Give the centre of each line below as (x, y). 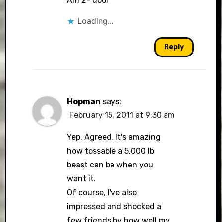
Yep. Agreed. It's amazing (113, 137)
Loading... (95, 21)
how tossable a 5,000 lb (110, 151)
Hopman (83, 101)
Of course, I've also (102, 193)
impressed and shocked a (114, 206)
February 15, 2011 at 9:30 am (122, 115)
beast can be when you (110, 165)
